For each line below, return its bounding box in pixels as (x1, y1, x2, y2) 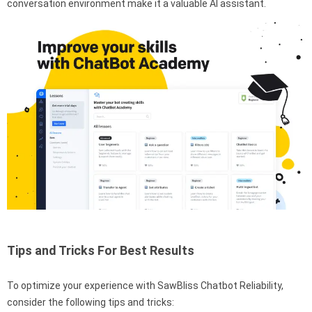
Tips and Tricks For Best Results (7, 242, 194, 258)
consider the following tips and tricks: (7, 296, 174, 308)
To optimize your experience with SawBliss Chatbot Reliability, (7, 279, 283, 291)
